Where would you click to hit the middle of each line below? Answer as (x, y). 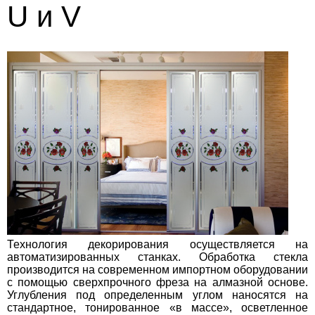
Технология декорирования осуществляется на (157, 244)
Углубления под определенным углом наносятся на (157, 295)
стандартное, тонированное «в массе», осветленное (157, 308)
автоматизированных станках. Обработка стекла (157, 257)
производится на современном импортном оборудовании (157, 270)
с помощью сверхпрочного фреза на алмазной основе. (157, 282)
